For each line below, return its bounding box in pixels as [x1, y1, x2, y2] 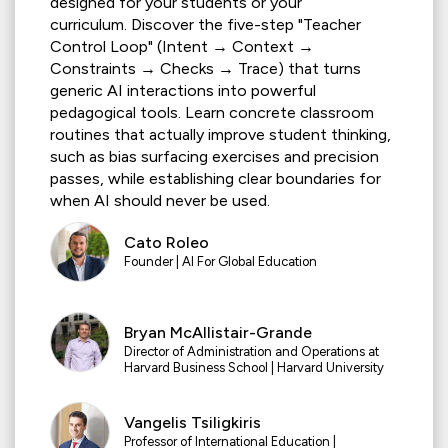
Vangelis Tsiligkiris [124, 413, 261, 433]
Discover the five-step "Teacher [131, 15, 361, 35]
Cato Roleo [124, 233, 209, 253]
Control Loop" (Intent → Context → [50, 37, 314, 57]
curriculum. [50, 15, 131, 35]
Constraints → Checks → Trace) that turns [50, 59, 361, 79]
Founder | [124, 254, 182, 270]
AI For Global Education [182, 254, 317, 270]
